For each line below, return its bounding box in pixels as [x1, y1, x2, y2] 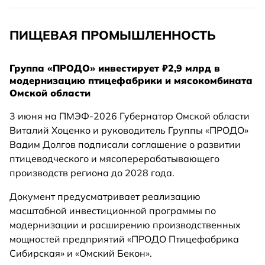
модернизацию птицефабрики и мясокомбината [9, 75, 253, 87]
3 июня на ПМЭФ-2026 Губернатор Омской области [9, 110, 250, 122]
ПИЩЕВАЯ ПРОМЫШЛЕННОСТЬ [9, 27, 216, 43]
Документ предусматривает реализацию [9, 190, 201, 203]
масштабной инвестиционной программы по [9, 205, 216, 217]
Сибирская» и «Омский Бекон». [9, 247, 152, 260]
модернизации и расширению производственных [9, 219, 241, 231]
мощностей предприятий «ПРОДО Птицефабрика [9, 233, 239, 245]
